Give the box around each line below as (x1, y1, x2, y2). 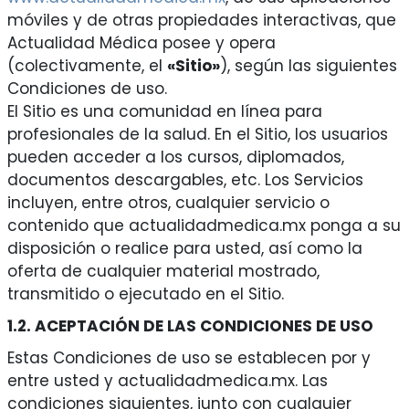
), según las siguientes (219, 55, 397, 78)
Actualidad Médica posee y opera (6, 32, 276, 55)
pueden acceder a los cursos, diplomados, (6, 146, 344, 169)
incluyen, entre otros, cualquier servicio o (6, 192, 330, 215)
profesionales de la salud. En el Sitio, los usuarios (6, 123, 388, 146)
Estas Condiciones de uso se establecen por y (6, 347, 371, 370)
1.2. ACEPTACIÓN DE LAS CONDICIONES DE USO (6, 315, 373, 338)
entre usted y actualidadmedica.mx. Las (6, 370, 328, 393)
